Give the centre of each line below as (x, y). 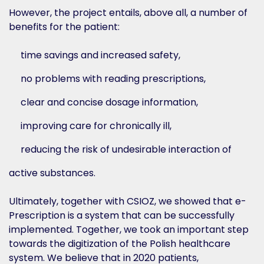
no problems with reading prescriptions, (113, 79)
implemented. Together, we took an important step (129, 230)
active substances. (52, 173)
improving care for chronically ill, (96, 126)
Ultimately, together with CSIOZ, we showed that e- (128, 201)
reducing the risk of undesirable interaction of (126, 149)
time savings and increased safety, (100, 55)
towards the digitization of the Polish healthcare (120, 244)
